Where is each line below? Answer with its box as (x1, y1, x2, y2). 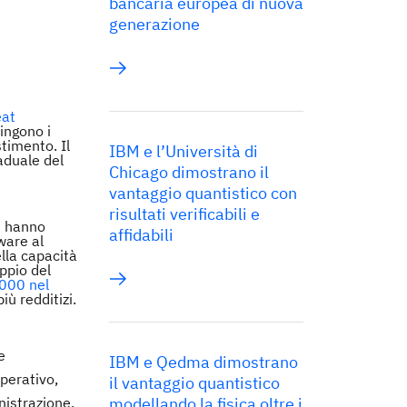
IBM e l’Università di (109, 141, 258, 162)
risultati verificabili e (109, 203, 260, 224)
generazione (109, 14, 200, 35)
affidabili (109, 224, 174, 245)
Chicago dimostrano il (109, 162, 269, 183)
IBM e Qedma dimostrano (109, 352, 298, 372)
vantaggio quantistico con (109, 183, 297, 203)
